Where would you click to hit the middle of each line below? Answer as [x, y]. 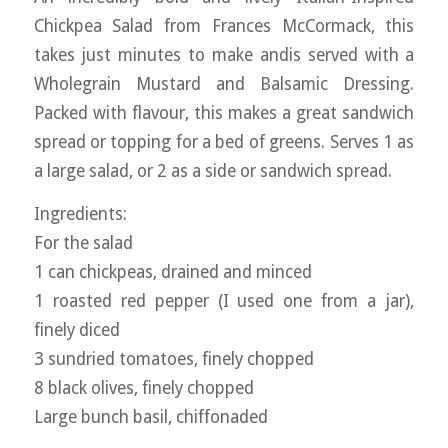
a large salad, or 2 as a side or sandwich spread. [212, 170]
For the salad [83, 243]
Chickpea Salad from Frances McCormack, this [224, 25]
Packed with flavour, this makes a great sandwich [224, 112]
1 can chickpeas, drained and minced [172, 272]
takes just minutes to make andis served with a [224, 54]
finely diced [76, 330]
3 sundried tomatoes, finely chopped [173, 359]
